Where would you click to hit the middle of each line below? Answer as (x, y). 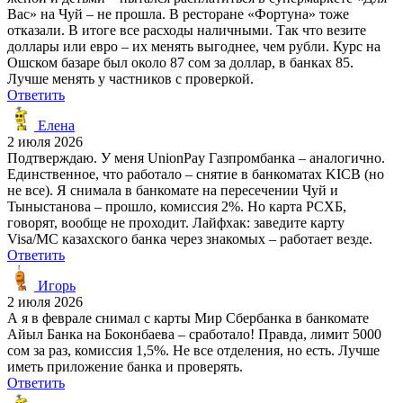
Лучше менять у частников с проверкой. (130, 78)
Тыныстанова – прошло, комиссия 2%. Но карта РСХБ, (177, 206)
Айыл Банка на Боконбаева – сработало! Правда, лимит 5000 (194, 334)
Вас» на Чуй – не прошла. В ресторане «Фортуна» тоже (178, 13)
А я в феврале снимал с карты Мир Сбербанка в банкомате (188, 318)
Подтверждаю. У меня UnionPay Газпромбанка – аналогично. (196, 157)
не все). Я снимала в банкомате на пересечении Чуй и (173, 190)
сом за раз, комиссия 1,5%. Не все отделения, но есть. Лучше (193, 350)
